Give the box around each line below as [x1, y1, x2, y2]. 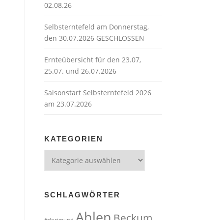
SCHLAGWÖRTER [44, 191, 120, 199]
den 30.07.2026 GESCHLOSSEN [44, 33, 144, 43]
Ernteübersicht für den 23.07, [44, 55, 141, 64]
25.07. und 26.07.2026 [44, 66, 116, 76]
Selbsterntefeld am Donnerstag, [44, 22, 149, 31]
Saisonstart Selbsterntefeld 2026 [44, 88, 151, 97]
